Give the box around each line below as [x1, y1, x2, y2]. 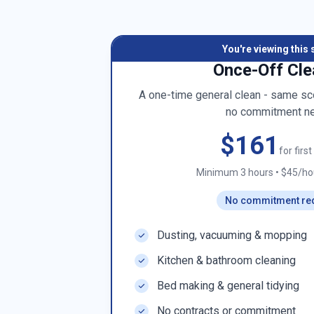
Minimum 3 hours [196, 167, 273, 178]
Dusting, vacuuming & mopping [157, 228, 307, 242]
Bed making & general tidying [157, 279, 299, 292]
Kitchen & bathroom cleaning [157, 254, 296, 267]
